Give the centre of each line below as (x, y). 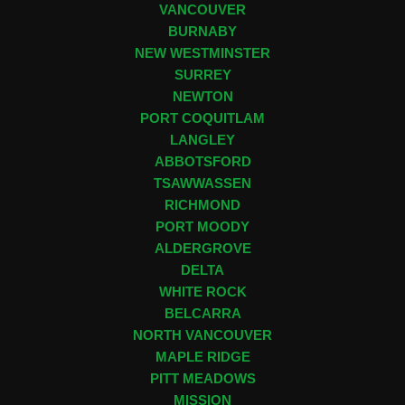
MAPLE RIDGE (202, 358)
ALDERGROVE (202, 249)
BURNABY (202, 32)
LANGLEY (202, 141)
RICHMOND (202, 206)
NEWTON (202, 97)
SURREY (202, 75)
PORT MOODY (202, 227)
